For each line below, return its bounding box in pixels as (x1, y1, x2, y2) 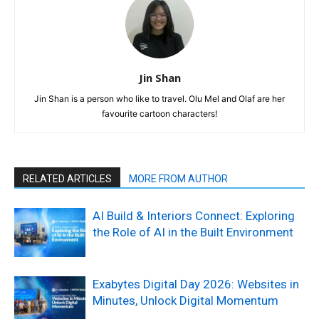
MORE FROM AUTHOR (129, 173, 228, 185)
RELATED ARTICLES (23, 173, 112, 185)
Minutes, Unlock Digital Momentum (93, 293, 278, 308)
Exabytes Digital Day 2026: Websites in (93, 277, 299, 292)
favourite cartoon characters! (102, 108, 217, 120)
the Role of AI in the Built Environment (93, 225, 293, 240)
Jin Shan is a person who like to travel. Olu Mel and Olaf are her (34, 93, 285, 105)
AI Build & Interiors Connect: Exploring (93, 209, 295, 224)
